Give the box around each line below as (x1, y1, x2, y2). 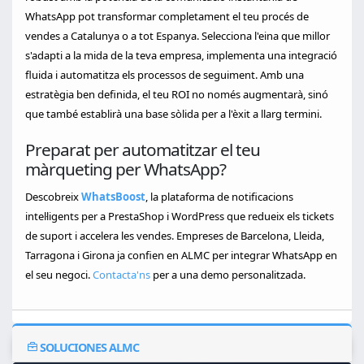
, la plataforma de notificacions (145, 189, 293, 204)
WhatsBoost (81, 189, 145, 204)
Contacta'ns (93, 267, 150, 282)
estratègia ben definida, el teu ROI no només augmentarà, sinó (25, 87, 328, 102)
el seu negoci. (25, 267, 93, 282)
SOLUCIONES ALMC (37, 340, 139, 355)
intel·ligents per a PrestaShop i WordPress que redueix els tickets (25, 209, 334, 223)
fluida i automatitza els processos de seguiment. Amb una (25, 67, 304, 82)
